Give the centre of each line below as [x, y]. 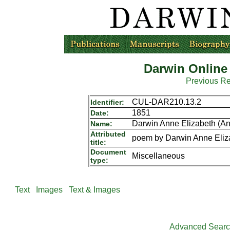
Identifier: [107, 102]
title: [98, 142]
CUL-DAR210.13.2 [166, 102]
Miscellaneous [158, 156]
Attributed [108, 134]
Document [108, 152]
